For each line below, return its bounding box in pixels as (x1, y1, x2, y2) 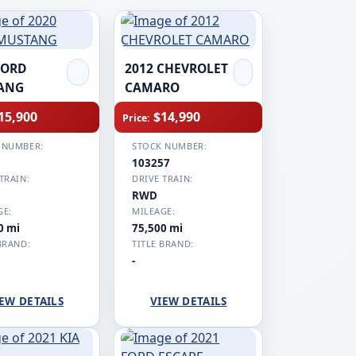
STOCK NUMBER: (132, 140, 207, 153)
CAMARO (124, 79, 180, 97)
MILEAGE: (132, 205, 176, 218)
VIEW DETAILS (150, 294, 227, 309)
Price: (122, 111, 151, 126)
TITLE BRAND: (132, 238, 194, 250)
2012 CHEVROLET (124, 60, 228, 78)
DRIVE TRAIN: (132, 172, 193, 185)
